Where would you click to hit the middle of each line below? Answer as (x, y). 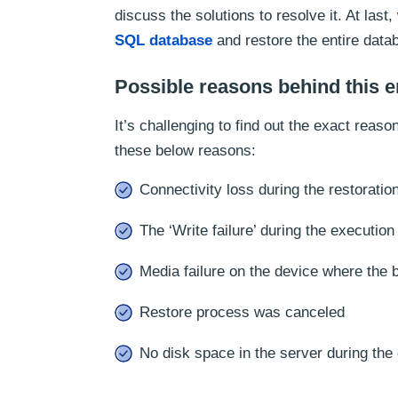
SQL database (163, 40)
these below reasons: (185, 151)
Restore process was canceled (242, 312)
